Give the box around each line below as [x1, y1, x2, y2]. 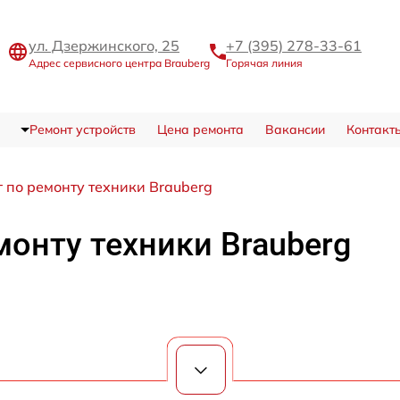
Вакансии [264, 121, 325, 138]
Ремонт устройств [29, 121, 136, 138]
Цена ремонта [156, 121, 244, 138]
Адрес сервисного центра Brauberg [29, 55, 210, 70]
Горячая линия [226, 55, 303, 70]
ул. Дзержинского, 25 [29, 36, 179, 54]
